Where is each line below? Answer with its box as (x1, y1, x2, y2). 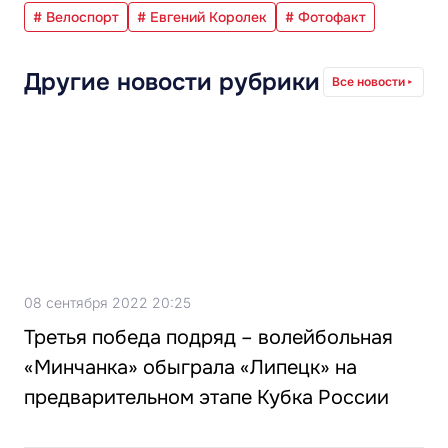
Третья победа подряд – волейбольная (24, 325, 393, 351)
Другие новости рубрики (24, 67, 320, 98)
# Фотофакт (285, 8, 366, 27)
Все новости (332, 74, 405, 90)
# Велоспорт (33, 8, 119, 27)
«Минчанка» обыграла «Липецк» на (24, 355, 357, 381)
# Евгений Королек (137, 8, 267, 27)
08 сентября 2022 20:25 (24, 294, 191, 312)
